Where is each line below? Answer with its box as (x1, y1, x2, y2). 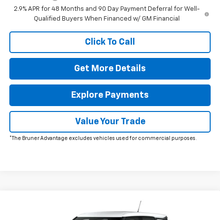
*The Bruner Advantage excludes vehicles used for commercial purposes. (9, 136, 197, 141)
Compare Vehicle (20, 199, 80, 207)
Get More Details (74, 64, 146, 74)
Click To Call (85, 38, 135, 47)
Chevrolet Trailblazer (44, 204, 123, 212)
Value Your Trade (75, 117, 145, 127)
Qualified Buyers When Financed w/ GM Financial (33, 16, 180, 23)
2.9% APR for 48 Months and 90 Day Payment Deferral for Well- (13, 6, 200, 13)
